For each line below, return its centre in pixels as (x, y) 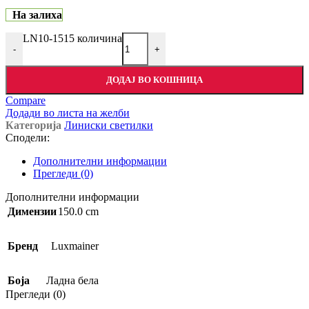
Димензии (32, 212)
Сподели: (28, 138)
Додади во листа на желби (68, 113)
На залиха (37, 15)
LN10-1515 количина (72, 39)
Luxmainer (75, 246)
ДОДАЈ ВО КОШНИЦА (154, 80)
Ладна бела (72, 281)
